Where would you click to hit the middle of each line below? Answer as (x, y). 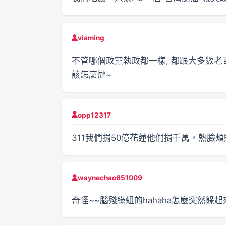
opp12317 (94, 115)
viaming (91, 38)
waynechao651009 (110, 178)
